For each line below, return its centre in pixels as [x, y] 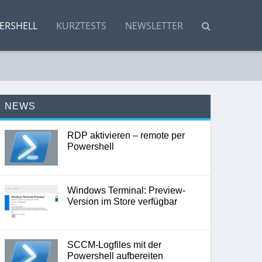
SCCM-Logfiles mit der [114, 244]
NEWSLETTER [154, 25]
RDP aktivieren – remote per [126, 136]
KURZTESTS [81, 25]
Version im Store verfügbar [122, 201]
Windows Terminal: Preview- [126, 190]
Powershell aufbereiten [115, 256]
